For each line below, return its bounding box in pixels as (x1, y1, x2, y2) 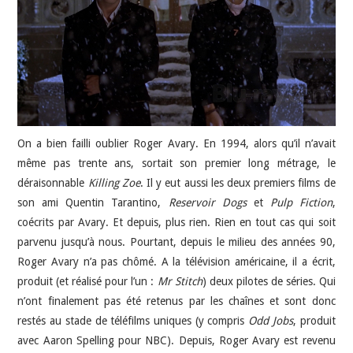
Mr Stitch (157, 275, 203, 288)
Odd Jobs (248, 314, 293, 327)
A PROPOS (33, 146, 90, 165)
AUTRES (33, 65, 77, 85)
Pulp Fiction (269, 196, 333, 209)
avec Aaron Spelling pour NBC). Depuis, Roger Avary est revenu (17, 334, 336, 347)
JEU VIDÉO (33, 25, 91, 45)
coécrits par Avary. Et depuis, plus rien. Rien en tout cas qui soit (17, 216, 336, 229)
